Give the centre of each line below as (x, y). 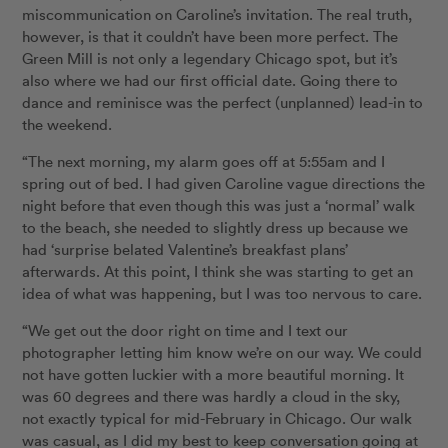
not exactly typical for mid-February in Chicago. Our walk (217, 418)
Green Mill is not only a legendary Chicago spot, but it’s (210, 58)
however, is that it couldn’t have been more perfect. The (210, 36)
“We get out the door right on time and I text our (185, 330)
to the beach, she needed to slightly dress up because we (215, 227)
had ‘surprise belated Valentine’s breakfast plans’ (185, 249)
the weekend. (67, 124)
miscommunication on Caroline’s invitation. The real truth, (217, 14)
